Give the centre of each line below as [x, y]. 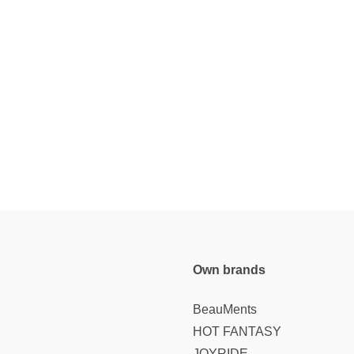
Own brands [229, 270]
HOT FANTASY [237, 331]
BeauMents [225, 309]
